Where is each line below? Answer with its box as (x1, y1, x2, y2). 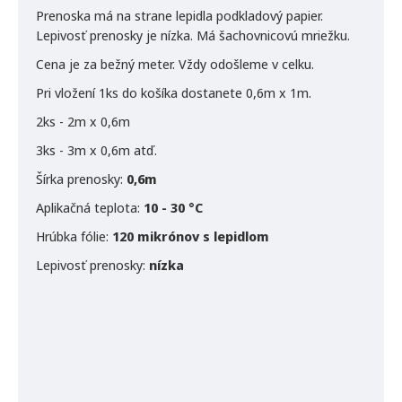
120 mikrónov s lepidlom (112, 226, 269, 245)
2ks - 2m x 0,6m (36, 111, 130, 130)
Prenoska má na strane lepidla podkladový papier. (36, 5, 323, 24)
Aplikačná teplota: (36, 197, 144, 216)
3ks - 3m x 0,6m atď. (36, 140, 157, 159)
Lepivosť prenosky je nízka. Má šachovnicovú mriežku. (36, 25, 350, 44)
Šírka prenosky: (36, 169, 127, 188)
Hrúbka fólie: (36, 226, 112, 245)
